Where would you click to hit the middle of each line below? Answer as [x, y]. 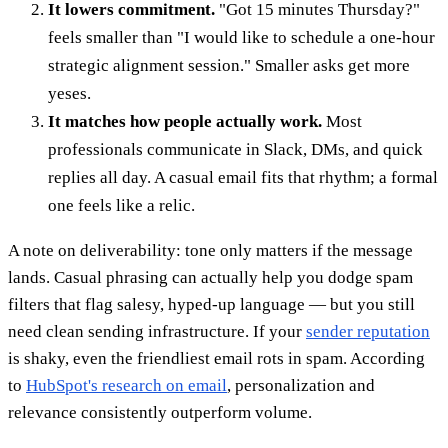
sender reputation [368, 332]
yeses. [69, 94]
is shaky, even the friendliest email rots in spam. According [216, 359]
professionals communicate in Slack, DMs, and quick [235, 150]
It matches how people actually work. [185, 122]
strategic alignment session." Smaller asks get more [229, 66]
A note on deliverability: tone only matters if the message [210, 251]
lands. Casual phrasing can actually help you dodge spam [210, 278]
